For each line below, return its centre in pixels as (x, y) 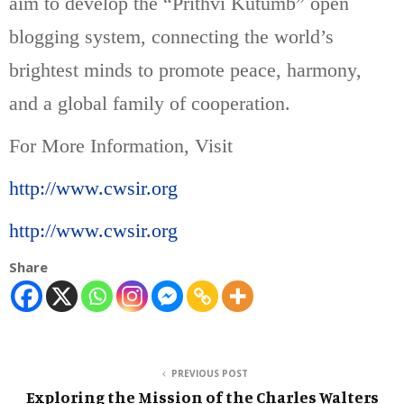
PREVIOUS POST (209, 373)
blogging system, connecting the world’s (171, 36)
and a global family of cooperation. (152, 103)
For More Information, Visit (121, 145)
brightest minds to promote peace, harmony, (185, 69)
